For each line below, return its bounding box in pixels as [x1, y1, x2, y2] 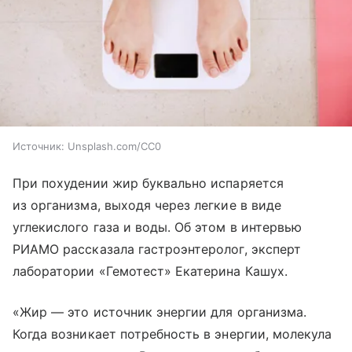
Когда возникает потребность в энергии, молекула [13, 325, 332, 342]
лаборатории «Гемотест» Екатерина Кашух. [13, 262, 288, 279]
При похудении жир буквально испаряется [13, 174, 284, 191]
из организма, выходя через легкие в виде [13, 196, 281, 213]
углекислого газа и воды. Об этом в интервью [13, 218, 302, 235]
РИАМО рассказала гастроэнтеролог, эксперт [13, 240, 301, 257]
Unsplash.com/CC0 [68, 139, 161, 152]
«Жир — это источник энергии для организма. [13, 303, 307, 320]
